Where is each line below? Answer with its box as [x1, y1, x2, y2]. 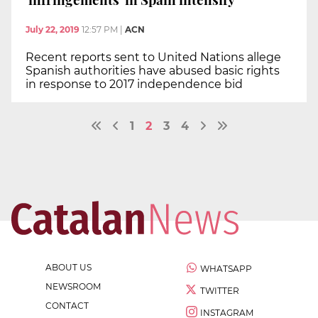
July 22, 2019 [26, 23, 79, 35]
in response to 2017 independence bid [26, 77, 243, 91]
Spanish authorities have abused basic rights [26, 63, 280, 77]
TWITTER [200, 285, 239, 296]
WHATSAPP [200, 263, 252, 274]
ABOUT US [45, 261, 92, 273]
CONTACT [45, 300, 89, 311]
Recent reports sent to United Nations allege [26, 50, 281, 64]
